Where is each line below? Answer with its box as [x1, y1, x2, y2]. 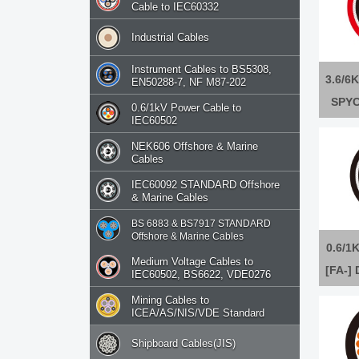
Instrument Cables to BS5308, [131, 63, 272, 76]
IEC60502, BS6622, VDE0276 [131, 268, 271, 280]
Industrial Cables [131, 30, 209, 43]
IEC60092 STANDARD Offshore [131, 179, 280, 192]
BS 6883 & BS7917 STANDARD [131, 218, 271, 230]
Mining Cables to [131, 293, 209, 306]
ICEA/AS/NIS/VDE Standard [131, 306, 264, 319]
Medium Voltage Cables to [131, 255, 253, 268]
